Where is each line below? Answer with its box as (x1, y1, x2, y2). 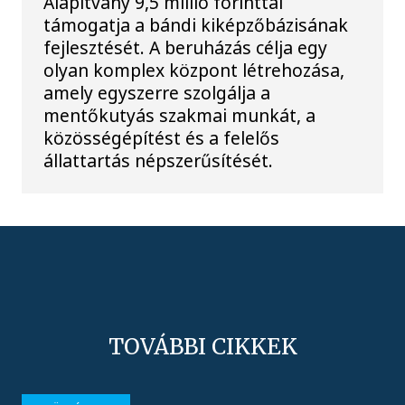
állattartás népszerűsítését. (43, 147, 274, 173)
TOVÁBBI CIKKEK (108, 333, 297, 362)
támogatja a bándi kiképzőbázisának (43, 12, 349, 37)
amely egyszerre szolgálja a (43, 80, 271, 105)
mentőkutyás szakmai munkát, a (43, 102, 316, 127)
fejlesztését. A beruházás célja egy (43, 34, 328, 60)
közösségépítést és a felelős (43, 125, 280, 150)
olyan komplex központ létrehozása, (43, 57, 345, 82)
